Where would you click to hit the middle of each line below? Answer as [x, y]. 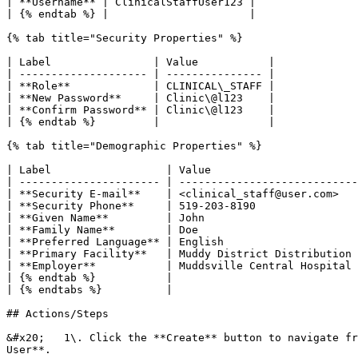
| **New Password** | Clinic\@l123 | [141, 98]
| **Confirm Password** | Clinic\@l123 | [141, 110]
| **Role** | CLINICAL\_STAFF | [141, 86]
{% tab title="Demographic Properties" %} [134, 146]
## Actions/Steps [58, 314]
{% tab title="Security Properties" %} [125, 38]
